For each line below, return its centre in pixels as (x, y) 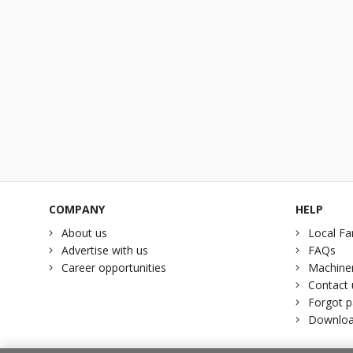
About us (84, 233)
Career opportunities (114, 268)
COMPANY (77, 209)
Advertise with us (105, 250)
